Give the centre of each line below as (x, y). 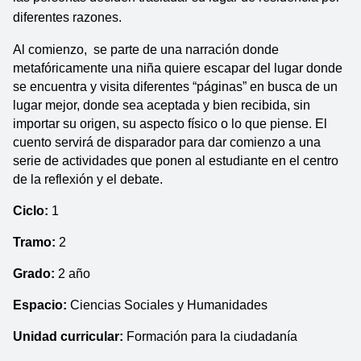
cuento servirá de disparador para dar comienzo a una (167, 142)
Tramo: (34, 242)
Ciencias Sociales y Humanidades (169, 305)
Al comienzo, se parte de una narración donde (146, 49)
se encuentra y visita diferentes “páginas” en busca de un (175, 86)
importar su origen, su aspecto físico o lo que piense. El (170, 123)
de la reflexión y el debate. (88, 179)
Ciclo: (32, 210)
